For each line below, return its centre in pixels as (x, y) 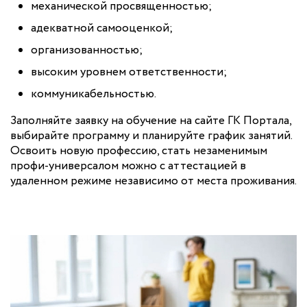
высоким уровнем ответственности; (129, 73)
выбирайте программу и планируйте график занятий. (151, 136)
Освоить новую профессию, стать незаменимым (139, 151)
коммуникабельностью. (94, 95)
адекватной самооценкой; (102, 29)
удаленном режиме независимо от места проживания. (153, 182)
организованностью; (87, 51)
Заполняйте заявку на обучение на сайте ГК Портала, (151, 121)
